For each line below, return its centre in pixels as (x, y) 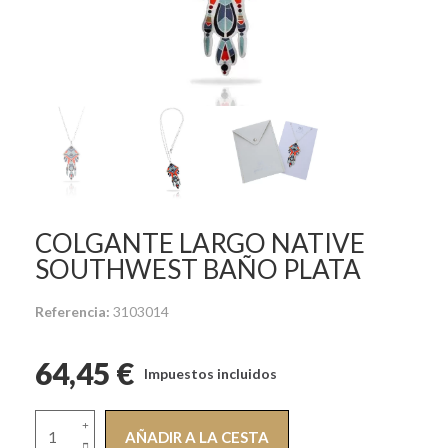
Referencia (70, 311)
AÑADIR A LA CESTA (197, 436)
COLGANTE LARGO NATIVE (200, 242)
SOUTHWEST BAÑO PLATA (198, 268)
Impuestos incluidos (210, 373)
